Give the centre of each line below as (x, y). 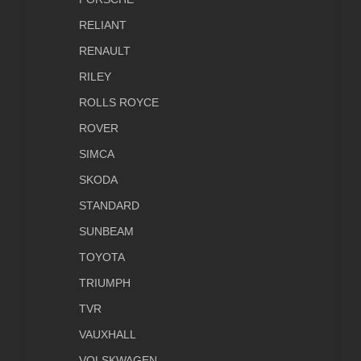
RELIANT (103, 25)
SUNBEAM (106, 232)
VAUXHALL (108, 335)
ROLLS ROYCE (119, 103)
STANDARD (109, 206)
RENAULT (105, 51)
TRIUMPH (105, 283)
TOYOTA (102, 257)
